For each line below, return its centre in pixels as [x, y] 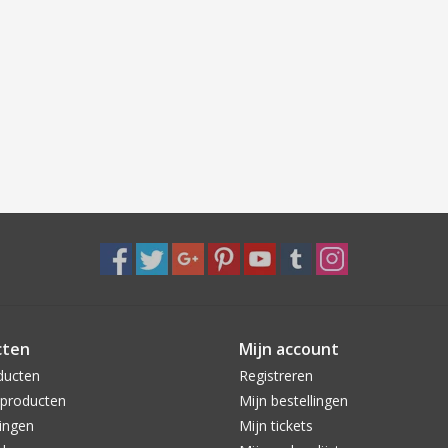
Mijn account [289, 349]
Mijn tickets [276, 426]
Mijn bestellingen [293, 401]
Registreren [276, 376]
